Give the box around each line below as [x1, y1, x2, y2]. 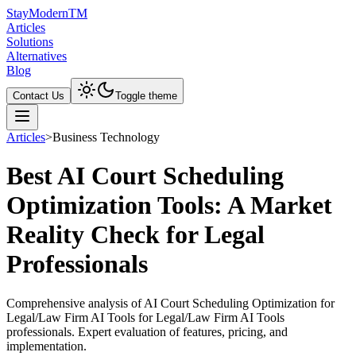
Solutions [6, 35, 53, 48]
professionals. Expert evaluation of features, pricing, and [6, 324, 288, 339]
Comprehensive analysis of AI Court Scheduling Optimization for [6, 296, 335, 310]
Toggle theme [115, 90, 177, 102]
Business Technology [52, 130, 160, 144]
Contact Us [13, 90, 64, 102]
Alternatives [6, 49, 67, 63]
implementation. [6, 339, 87, 353]
